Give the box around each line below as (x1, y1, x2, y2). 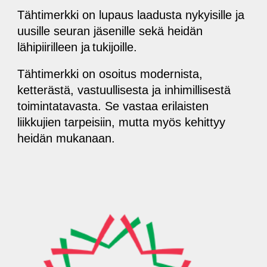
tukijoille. (92, 41, 138, 54)
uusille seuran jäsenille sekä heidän (17, 24, 203, 38)
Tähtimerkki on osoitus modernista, (17, 67, 203, 80)
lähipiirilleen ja (17, 41, 91, 54)
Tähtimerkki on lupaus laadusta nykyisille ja (17, 8, 245, 21)
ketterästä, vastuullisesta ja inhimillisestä (17, 83, 231, 97)
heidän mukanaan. (17, 132, 116, 145)
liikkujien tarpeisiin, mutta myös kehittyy (17, 116, 226, 129)
